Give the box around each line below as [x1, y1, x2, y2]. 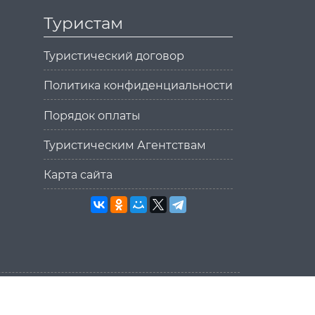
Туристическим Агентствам [44, 138, 206, 152]
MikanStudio [122, 295, 197, 308]
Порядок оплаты [44, 108, 141, 122]
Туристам [44, 13, 123, 33]
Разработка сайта [94, 278, 197, 291]
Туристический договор [44, 49, 184, 63]
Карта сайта [44, 167, 112, 181]
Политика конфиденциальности [44, 79, 233, 93]
